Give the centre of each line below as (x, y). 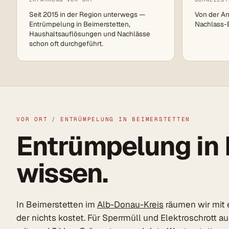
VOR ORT (32, 119)
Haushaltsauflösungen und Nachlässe (90, 34)
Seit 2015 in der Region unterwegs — (87, 15)
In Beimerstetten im (57, 205)
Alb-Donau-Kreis (130, 205)
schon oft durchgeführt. (66, 44)
